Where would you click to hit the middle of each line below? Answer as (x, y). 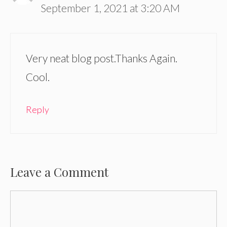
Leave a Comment (59, 172)
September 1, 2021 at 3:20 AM (110, 8)
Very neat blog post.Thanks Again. (102, 58)
